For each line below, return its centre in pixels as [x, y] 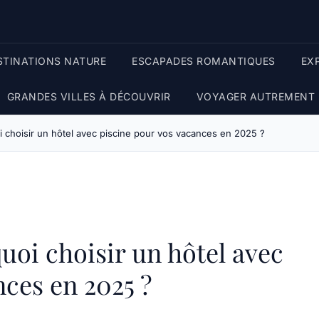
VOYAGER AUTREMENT [255, 96]
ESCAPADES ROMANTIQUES [204, 61]
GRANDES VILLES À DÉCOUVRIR [89, 96]
